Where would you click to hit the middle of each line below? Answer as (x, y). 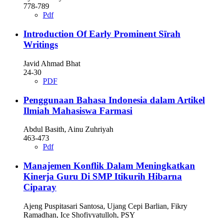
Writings (41, 45)
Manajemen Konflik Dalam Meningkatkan (109, 165)
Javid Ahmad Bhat (52, 63)
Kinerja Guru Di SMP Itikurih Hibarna (103, 176)
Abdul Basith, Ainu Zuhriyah (68, 129)
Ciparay (40, 187)
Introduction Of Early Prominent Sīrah (102, 34)
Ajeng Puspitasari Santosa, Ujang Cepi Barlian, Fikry (105, 206)
